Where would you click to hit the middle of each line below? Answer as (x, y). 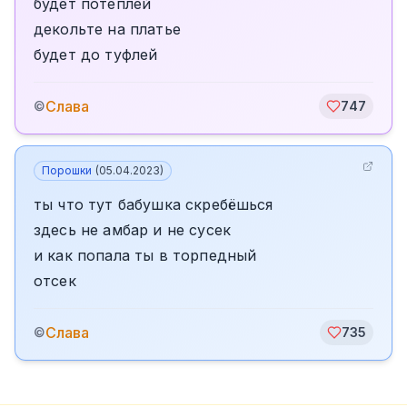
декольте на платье (107, 29)
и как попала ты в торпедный (145, 255)
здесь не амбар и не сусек (133, 230)
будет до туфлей (96, 55)
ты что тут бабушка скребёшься (154, 204)
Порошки (67, 170)
